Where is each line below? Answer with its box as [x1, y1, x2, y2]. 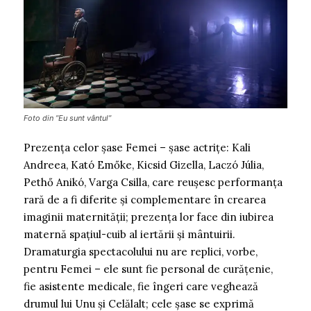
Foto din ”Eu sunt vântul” [24, 113, 111, 124]
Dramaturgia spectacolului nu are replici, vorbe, [24, 245, 258, 259]
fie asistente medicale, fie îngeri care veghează [24, 280, 258, 294]
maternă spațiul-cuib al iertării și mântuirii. [24, 228, 235, 242]
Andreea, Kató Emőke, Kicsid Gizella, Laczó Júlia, [24, 158, 264, 172]
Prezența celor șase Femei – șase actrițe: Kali [24, 141, 251, 155]
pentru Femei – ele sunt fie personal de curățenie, [24, 262, 273, 276]
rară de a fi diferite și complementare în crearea [24, 193, 266, 207]
